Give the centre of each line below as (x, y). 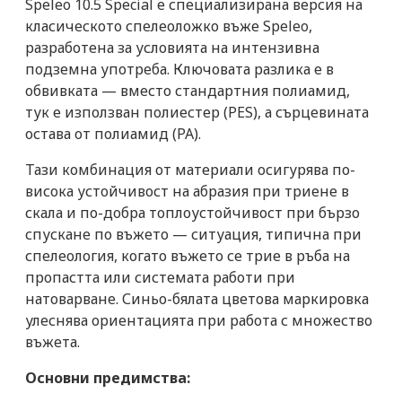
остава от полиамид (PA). (113, 133)
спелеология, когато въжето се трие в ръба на (188, 255)
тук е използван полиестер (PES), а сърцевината (197, 112)
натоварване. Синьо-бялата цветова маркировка (197, 298)
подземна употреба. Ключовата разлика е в (179, 69)
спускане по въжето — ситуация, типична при (193, 234)
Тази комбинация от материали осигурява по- (190, 169)
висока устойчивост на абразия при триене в (187, 191)
